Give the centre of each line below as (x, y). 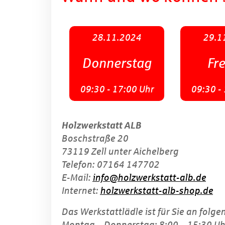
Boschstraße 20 (95, 138)
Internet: (81, 190)
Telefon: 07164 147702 (110, 164)
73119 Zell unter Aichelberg (120, 151)
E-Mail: (77, 177)
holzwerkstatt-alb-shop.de (156, 190)
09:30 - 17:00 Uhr (117, 89)
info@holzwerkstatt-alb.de (149, 177)
